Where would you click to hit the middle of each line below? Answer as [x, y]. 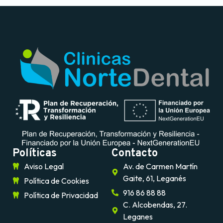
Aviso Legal [44, 166]
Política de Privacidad [61, 195]
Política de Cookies [56, 180]
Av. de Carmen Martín [160, 166]
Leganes [138, 216]
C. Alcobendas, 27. [155, 204]
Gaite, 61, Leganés [154, 178]
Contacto [135, 153]
